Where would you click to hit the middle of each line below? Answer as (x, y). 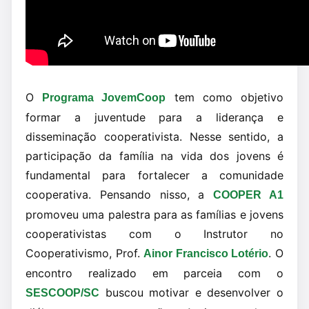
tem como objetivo (225, 97)
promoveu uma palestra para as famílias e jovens (154, 215)
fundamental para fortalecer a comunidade (154, 175)
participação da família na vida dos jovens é (154, 156)
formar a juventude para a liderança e (154, 117)
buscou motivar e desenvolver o (191, 292)
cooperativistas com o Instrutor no (154, 234)
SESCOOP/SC (62, 293)
